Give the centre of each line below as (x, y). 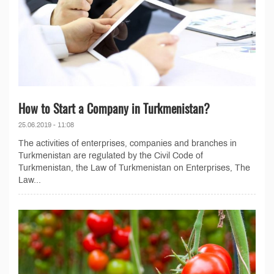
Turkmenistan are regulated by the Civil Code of (111, 155)
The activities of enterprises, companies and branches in (128, 143)
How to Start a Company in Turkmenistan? (114, 108)
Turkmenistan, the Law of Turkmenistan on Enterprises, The (134, 168)
